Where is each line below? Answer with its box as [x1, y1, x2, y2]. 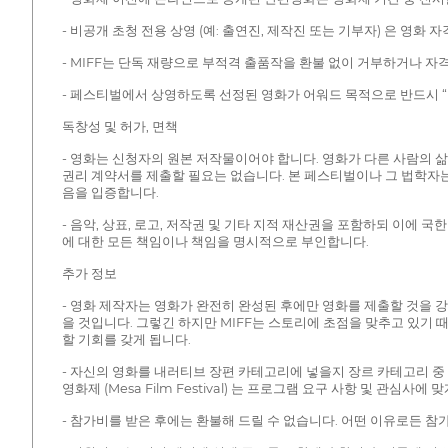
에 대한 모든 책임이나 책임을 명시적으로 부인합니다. [61, 233, 369, 249]
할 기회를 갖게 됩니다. [61, 331, 191, 347]
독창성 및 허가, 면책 [61, 118, 178, 134]
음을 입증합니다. [61, 184, 159, 200]
